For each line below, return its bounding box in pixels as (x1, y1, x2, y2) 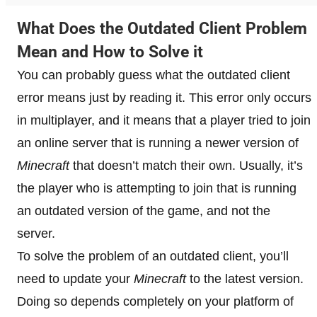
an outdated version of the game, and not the (17, 204, 270, 218)
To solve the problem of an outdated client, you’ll (17, 249, 289, 263)
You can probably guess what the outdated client (17, 68, 290, 82)
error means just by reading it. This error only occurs (17, 91, 311, 105)
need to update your (17, 272, 134, 286)
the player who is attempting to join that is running (17, 181, 296, 195)
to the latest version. (186, 272, 304, 286)
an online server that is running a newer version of (17, 136, 299, 150)
